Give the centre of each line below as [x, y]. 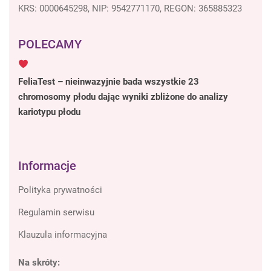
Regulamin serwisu [56, 213]
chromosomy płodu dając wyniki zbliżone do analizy [123, 97]
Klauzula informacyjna [63, 235]
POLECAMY [50, 44]
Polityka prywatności [60, 190]
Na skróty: [39, 263]
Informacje [47, 166]
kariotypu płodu [49, 112]
